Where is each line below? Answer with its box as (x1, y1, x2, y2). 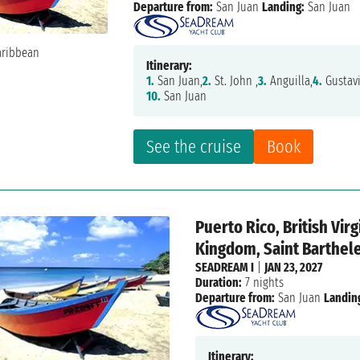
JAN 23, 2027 (264, 260, 322, 276)
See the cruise (146, 136, 242, 158)
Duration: (194, 275, 242, 291)
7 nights (241, 275, 284, 291)
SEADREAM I (194, 260, 254, 276)
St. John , (211, 73, 259, 89)
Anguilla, (267, 73, 313, 89)
